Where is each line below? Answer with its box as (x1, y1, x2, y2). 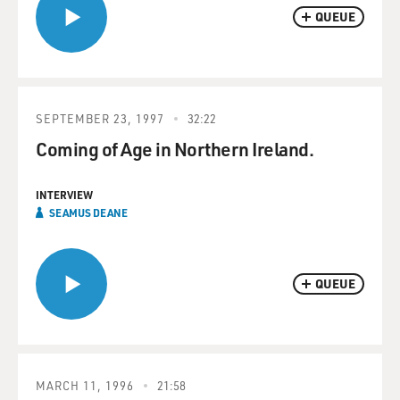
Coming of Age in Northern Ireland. (36, 137, 313, 161)
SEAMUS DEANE (49, 205, 128, 220)
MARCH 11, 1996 (36, 378, 134, 393)
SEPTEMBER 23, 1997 (36, 111, 164, 126)
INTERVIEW (36, 187, 93, 202)
